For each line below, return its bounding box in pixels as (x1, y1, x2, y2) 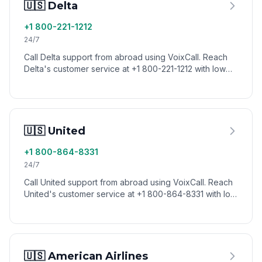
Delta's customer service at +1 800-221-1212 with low (24, 64, 226, 74)
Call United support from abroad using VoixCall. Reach (24, 177, 233, 187)
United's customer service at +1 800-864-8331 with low (24, 189, 237, 199)
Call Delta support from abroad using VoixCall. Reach (24, 52, 227, 62)
